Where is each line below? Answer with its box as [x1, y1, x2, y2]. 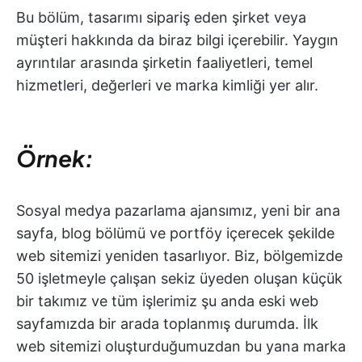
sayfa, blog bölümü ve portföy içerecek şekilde [16, 224, 335, 242]
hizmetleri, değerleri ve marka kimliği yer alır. [16, 76, 318, 94]
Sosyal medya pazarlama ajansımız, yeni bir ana [16, 201, 340, 219]
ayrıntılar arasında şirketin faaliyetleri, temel [16, 53, 313, 71]
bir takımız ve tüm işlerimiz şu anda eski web [16, 292, 318, 309]
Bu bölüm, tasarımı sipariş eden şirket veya [16, 8, 306, 26]
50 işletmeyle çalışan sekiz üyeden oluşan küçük [16, 269, 343, 287]
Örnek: [16, 143, 94, 172]
